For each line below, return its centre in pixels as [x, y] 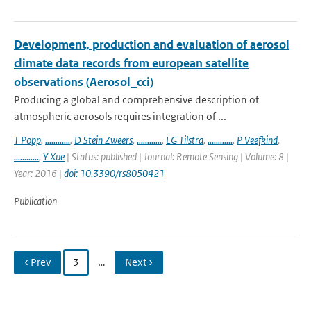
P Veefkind [257, 140]
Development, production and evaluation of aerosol [152, 44]
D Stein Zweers [103, 140]
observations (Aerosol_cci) [84, 82]
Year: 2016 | [39, 173]
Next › [139, 262]
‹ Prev [37, 262]
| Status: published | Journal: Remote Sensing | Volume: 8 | [177, 157]
